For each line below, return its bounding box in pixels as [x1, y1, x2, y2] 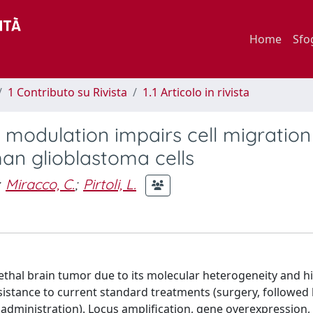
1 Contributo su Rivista [8, 85, 127, 100]
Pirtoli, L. [83, 175, 136, 193]
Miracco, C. [6, 175, 75, 193]
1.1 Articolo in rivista [143, 85, 249, 100]
